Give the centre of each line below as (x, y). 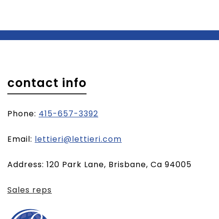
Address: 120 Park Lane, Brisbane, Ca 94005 (99, 165)
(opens (136, 139)
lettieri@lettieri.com (78, 139)
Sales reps (30, 190)
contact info (47, 83)
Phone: (23, 114)
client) (136, 166)
